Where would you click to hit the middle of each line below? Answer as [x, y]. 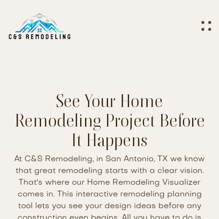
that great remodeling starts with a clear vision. [109, 171]
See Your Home [109, 100]
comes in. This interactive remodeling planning [109, 194]
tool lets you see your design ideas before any [109, 206]
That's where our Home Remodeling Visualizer [109, 183]
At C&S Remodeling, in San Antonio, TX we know [109, 159]
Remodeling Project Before [109, 120]
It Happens [109, 140]
